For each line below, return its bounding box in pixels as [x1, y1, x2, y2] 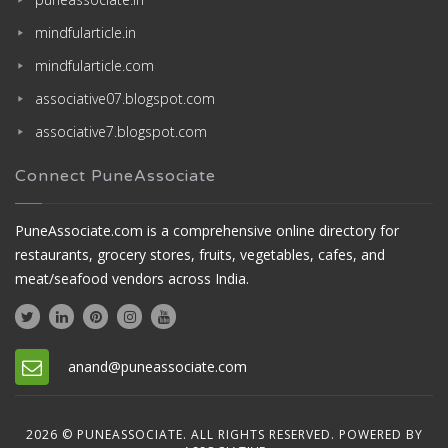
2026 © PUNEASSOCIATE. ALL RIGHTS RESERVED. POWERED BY [25, 426, 423, 444]
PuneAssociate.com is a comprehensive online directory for [15, 221, 399, 241]
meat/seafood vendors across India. [15, 269, 249, 289]
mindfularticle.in [35, 23, 136, 43]
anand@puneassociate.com [68, 357, 247, 377]
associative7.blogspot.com [35, 122, 207, 142]
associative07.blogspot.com [35, 89, 215, 109]
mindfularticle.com [35, 56, 154, 76]
